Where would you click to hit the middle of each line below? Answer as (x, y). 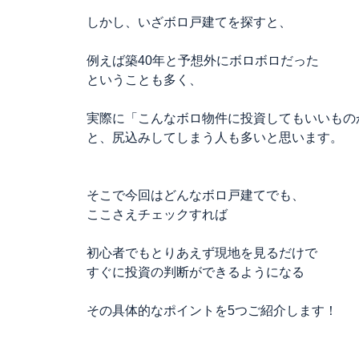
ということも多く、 (144, 80)
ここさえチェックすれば (157, 214)
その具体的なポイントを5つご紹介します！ (212, 311)
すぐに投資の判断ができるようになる (196, 272)
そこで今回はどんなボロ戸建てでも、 (196, 195)
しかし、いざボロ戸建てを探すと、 (189, 22)
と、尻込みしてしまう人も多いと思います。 (215, 137)
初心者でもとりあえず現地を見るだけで (202, 253)
